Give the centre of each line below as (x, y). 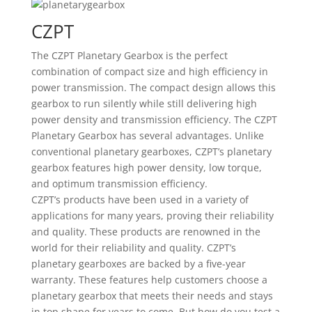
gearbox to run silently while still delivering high (144, 103)
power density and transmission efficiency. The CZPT (154, 119)
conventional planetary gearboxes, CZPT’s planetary (151, 151)
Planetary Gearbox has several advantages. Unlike (147, 135)
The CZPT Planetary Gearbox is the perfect (129, 55)
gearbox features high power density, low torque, (146, 167)
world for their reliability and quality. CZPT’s (133, 248)
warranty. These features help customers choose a (149, 280)
